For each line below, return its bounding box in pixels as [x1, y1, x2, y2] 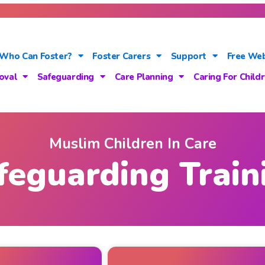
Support [170, 50, 207, 62]
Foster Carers [92, 50, 151, 62]
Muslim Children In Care [49, 134, 216, 154]
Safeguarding [37, 70, 95, 83]
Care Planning [114, 70, 173, 83]
